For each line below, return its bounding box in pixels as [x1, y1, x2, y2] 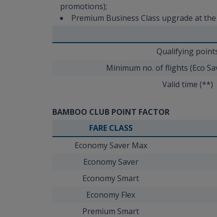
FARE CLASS [89, 122, 133, 133]
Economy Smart [82, 172, 139, 184]
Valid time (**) [162, 78, 213, 90]
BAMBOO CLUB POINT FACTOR [52, 106, 170, 117]
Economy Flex [86, 189, 135, 200]
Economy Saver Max [74, 139, 147, 151]
